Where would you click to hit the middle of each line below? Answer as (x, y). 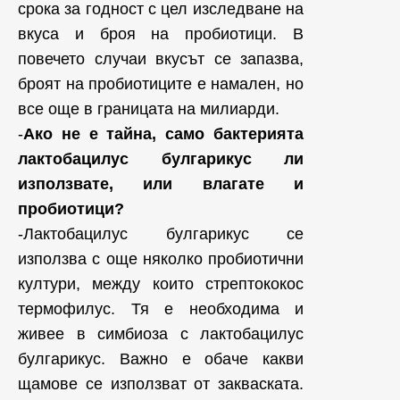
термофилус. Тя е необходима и (161, 309)
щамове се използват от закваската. (161, 384)
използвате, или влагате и (161, 184)
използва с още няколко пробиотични (161, 259)
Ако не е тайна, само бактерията (163, 134)
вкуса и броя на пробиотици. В (161, 34)
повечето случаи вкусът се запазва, (161, 59)
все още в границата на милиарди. (149, 109)
